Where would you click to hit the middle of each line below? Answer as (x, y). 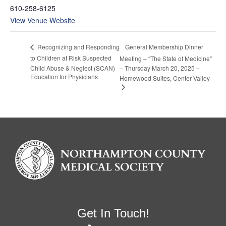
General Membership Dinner (164, 46)
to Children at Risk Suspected (71, 58)
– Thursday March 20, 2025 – (160, 68)
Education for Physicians (64, 77)
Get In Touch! (113, 213)
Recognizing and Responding (78, 47)
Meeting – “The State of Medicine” (166, 58)
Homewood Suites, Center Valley (165, 78)
